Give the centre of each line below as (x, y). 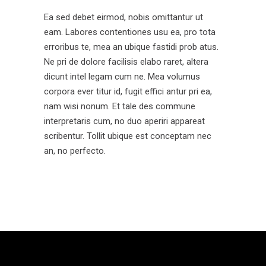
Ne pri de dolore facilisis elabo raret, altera (126, 62)
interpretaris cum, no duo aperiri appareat (124, 121)
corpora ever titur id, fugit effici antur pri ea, (128, 91)
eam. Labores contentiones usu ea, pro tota (130, 32)
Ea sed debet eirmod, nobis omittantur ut (123, 17)
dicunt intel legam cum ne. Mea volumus (122, 77)
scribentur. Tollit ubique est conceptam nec (128, 136)
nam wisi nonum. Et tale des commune (120, 106)
